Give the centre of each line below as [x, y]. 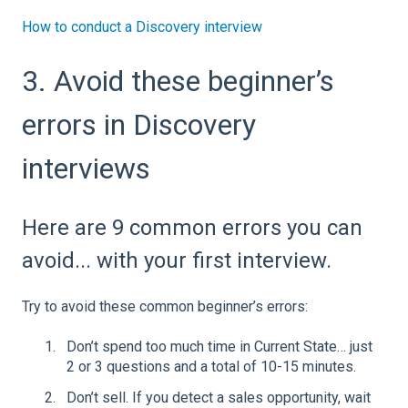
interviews [86, 169]
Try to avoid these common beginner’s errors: [165, 307]
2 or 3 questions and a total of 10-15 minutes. [211, 367]
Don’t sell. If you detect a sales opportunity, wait [219, 397]
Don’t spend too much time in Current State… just [219, 347]
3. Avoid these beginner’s [178, 82]
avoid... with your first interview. [177, 260]
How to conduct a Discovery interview [142, 27]
